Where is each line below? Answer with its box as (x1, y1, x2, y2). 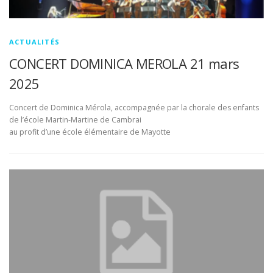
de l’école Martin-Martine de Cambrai (9, 115, 141, 126)
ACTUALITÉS (9, 37, 60, 47)
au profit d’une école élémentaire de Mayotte (9, 127, 171, 138)
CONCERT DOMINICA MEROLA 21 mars (9, 54, 239, 73)
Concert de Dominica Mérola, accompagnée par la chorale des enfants (9, 102, 259, 113)
